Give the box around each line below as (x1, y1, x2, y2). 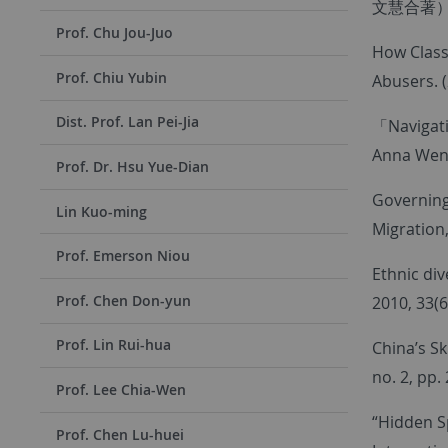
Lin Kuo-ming (56, 201, 147, 221)
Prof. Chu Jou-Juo (56, 23, 173, 43)
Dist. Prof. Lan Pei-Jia (56, 112, 199, 132)
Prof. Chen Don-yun (56, 290, 191, 310)
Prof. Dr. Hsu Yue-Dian (56, 157, 209, 177)
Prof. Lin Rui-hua (56, 335, 171, 355)
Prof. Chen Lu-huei (56, 424, 184, 444)
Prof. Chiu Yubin (56, 67, 167, 87)
